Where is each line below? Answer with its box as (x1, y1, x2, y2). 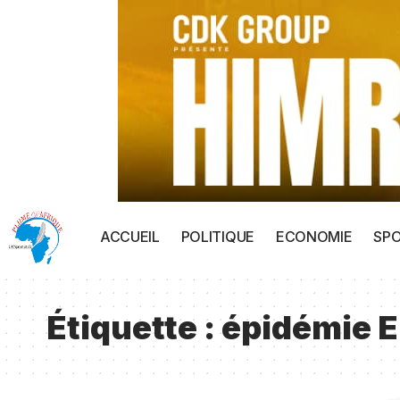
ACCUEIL (100, 228, 160, 246)
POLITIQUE (180, 228, 254, 246)
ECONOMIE (275, 228, 353, 246)
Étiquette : (46, 308, 221, 347)
